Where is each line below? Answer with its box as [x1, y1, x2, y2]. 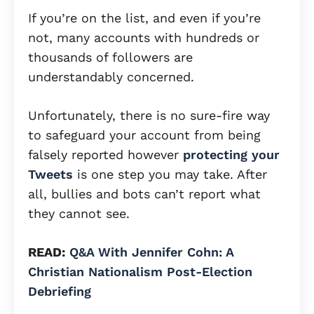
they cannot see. [28, 205, 130, 221]
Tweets [28, 166, 73, 182]
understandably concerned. [28, 69, 194, 84]
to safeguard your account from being [28, 127, 261, 142]
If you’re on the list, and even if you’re [28, 10, 261, 25]
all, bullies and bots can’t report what [28, 186, 261, 201]
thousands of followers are [28, 49, 193, 64]
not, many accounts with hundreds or [28, 29, 259, 45]
